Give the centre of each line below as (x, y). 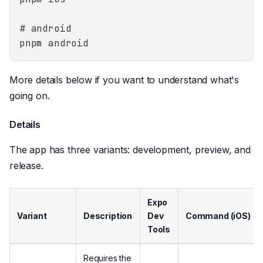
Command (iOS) (218, 216)
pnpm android (54, 43)
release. (26, 166)
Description (108, 216)
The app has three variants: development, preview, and (130, 150)
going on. (30, 96)
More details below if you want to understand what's (124, 80)
